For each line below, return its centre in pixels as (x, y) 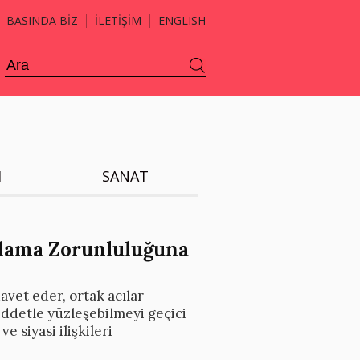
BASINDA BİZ (42, 20)
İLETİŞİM (118, 20)
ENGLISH (182, 20)
